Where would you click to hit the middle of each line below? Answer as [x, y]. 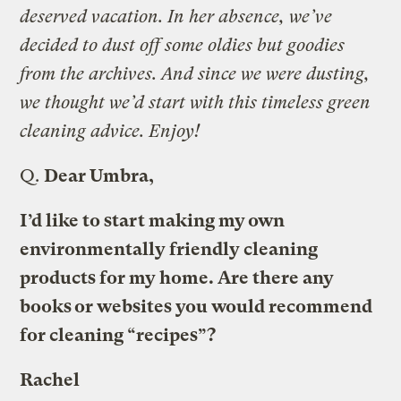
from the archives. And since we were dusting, [195, 73]
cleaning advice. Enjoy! [110, 131]
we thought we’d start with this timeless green [196, 102]
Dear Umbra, [99, 175]
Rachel [50, 380]
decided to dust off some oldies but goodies [183, 45]
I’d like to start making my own [153, 220]
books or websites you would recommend [196, 306]
